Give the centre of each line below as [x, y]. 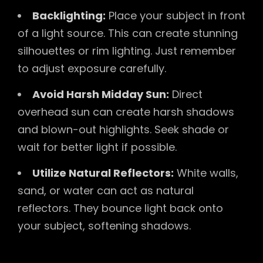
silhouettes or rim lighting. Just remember [127, 50]
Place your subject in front [176, 15]
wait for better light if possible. [97, 147]
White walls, [206, 173]
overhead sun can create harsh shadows [126, 112]
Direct [186, 94]
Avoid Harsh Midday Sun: [101, 94]
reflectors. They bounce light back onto [120, 208]
